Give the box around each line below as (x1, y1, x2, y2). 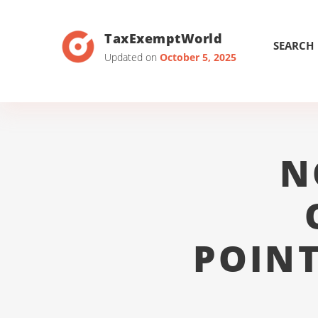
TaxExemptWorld (104, 29, 223, 47)
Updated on (104, 50, 160, 64)
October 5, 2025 (160, 50, 236, 64)
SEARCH (273, 38, 314, 53)
